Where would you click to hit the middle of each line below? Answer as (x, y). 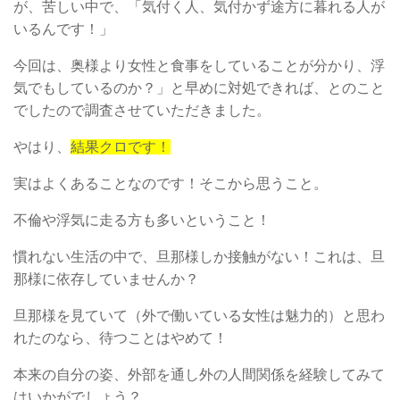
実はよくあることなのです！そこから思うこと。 (171, 183)
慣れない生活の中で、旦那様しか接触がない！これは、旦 (199, 256)
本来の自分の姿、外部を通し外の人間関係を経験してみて (199, 374)
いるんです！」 (63, 29)
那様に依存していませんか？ (106, 279)
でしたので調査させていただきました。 (142, 110)
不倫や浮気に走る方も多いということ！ (142, 220)
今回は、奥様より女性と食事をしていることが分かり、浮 (199, 65)
